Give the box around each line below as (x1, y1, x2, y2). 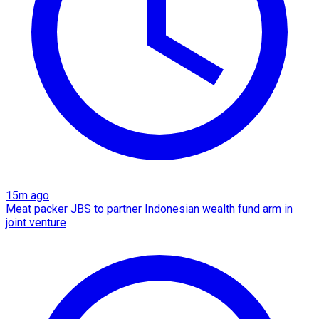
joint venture (6, 215, 66, 229)
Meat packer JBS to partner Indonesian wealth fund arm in (6, 202, 293, 216)
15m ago (6, 188, 49, 202)
